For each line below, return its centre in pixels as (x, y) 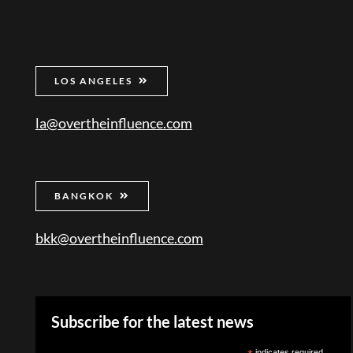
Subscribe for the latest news (152, 321)
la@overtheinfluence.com (113, 123)
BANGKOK (84, 195)
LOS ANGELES (93, 80)
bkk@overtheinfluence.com (119, 238)
